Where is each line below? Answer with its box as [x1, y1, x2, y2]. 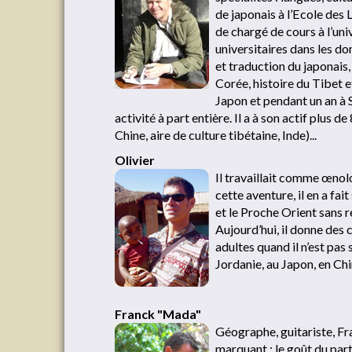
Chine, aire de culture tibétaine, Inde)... [115, 127, 317, 142]
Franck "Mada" [115, 306, 201, 321]
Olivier [115, 152, 155, 167]
